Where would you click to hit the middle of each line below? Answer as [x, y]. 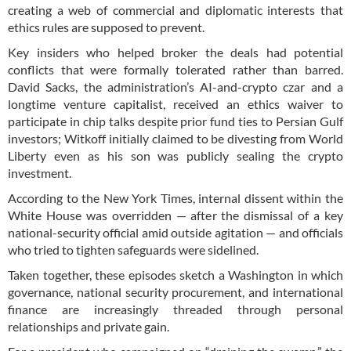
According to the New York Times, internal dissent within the [175, 197]
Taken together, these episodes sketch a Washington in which [175, 274]
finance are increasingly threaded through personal [175, 309]
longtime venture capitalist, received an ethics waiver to [175, 103]
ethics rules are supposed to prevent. [106, 27]
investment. [40, 172]
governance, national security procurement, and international [175, 291]
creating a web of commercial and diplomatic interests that [175, 9]
